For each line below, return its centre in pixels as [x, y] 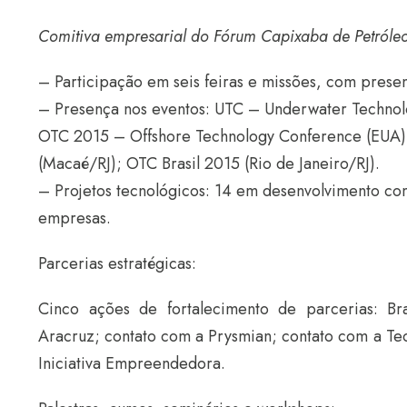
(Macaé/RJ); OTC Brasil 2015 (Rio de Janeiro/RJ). [209, 164]
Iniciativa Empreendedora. [132, 364]
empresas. [74, 218]
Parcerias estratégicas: [117, 264]
